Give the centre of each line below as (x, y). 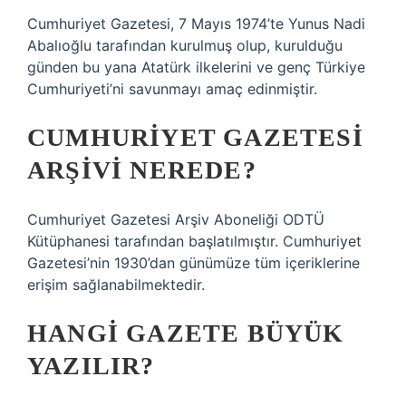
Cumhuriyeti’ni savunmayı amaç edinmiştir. (172, 89)
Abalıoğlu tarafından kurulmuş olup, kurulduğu (185, 45)
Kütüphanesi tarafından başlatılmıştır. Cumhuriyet (194, 241)
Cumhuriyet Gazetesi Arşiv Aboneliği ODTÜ (176, 219)
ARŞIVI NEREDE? (142, 170)
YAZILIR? (91, 366)
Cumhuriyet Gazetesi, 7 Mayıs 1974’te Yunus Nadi (196, 24)
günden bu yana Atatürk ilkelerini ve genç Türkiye (196, 67)
